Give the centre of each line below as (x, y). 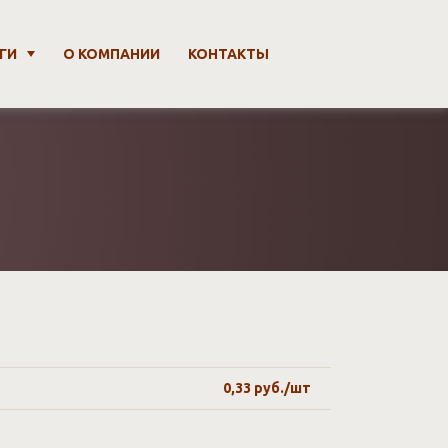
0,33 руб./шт (267, 388)
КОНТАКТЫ (228, 53)
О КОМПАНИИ (111, 53)
